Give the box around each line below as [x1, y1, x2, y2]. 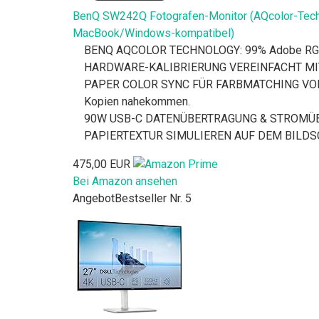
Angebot [73, 192, 115, 206]
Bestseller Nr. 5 [115, 192, 192, 206]
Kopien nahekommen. [84, 94, 190, 108]
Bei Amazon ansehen [73, 174, 177, 189]
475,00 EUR [73, 157, 130, 171]
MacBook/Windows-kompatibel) [73, 26, 234, 40]
